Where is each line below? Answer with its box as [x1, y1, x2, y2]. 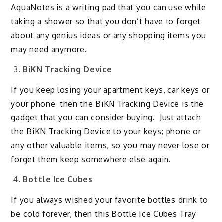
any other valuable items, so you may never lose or [11, 140, 210, 150]
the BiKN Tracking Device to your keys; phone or [11, 126, 201, 136]
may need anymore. [11, 44, 87, 55]
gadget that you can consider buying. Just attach [11, 112, 201, 122]
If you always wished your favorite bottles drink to [11, 194, 209, 205]
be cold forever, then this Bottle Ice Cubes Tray [11, 208, 197, 219]
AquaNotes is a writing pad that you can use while [11, 2, 206, 13]
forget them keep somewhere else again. [11, 154, 171, 164]
